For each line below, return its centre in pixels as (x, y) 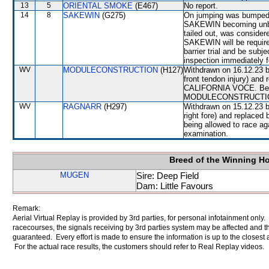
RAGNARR (82, 107)
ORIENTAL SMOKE (98, 6)
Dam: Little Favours (175, 186)
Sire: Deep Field (168, 176)
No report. (201, 6)
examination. (206, 134)
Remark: (26, 208)
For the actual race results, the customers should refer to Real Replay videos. (138, 247)
